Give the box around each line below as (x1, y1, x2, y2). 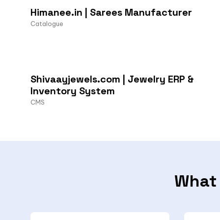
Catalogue (30, 19, 63, 27)
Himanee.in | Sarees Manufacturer (30, 5, 192, 19)
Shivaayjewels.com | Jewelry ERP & (30, 72, 194, 85)
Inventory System (30, 84, 115, 97)
